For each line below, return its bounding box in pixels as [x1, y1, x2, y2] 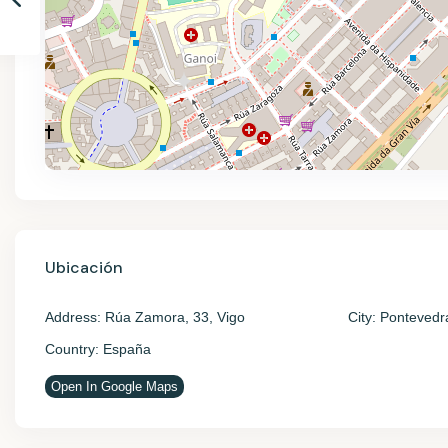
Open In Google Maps [51, 379, 178, 394]
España [99, 341, 151, 357]
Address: [45, 309, 101, 325]
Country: [45, 341, 99, 357]
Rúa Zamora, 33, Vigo [101, 309, 245, 325]
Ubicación [45, 257, 123, 278]
